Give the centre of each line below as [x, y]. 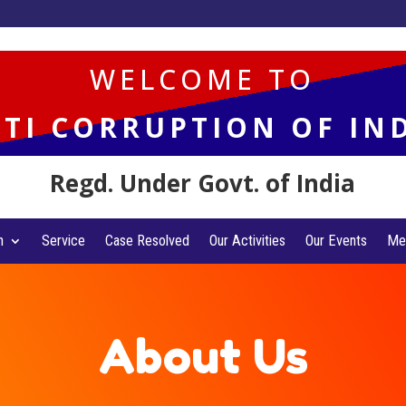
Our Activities [247, 241]
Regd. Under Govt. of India [203, 184]
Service [63, 241]
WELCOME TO [203, 79]
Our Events [336, 241]
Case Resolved [147, 241]
